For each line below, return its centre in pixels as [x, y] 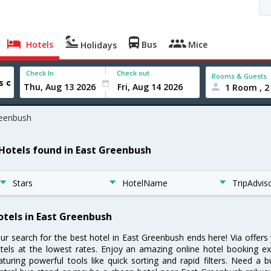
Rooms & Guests [240, 76]
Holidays [98, 45]
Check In [40, 73]
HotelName [145, 183]
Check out [133, 73]
